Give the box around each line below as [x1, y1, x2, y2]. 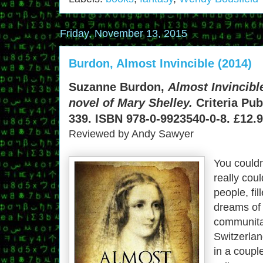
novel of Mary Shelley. [69, 96, 193, 109]
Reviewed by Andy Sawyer [69, 127, 194, 140]
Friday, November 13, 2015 [60, 27, 187, 39]
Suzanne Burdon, [69, 80, 168, 93]
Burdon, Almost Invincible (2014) [69, 56, 252, 70]
